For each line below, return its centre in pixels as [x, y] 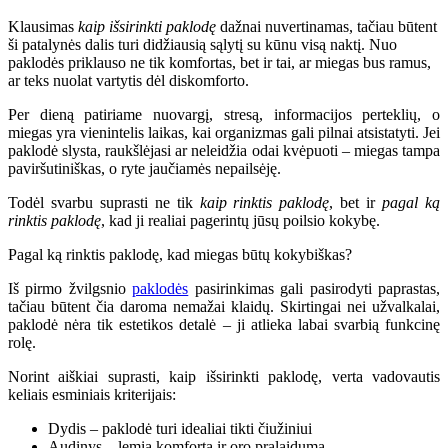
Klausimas [43, 26]
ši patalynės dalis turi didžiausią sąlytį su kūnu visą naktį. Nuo [202, 44]
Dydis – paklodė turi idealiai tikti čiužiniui [180, 428]
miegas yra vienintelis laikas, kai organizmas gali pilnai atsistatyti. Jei [224, 132]
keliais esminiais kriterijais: [92, 394]
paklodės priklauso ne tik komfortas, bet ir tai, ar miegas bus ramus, [219, 62]
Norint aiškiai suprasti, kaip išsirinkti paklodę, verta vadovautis [224, 376]
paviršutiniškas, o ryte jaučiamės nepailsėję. [144, 168]
